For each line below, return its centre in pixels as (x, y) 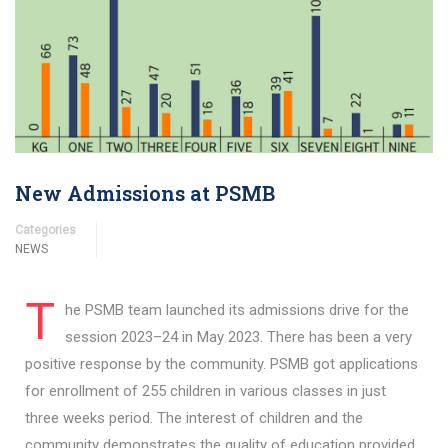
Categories (45, 230)
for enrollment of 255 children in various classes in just (205, 391)
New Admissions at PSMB (145, 193)
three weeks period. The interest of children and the (194, 418)
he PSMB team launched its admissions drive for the (237, 310)
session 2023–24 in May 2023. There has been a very (238, 337)
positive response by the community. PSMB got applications (221, 364)
